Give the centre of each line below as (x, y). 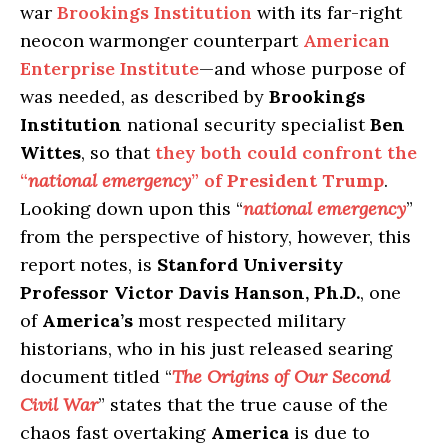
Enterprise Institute (109, 68)
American (346, 40)
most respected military (239, 320)
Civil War (59, 404)
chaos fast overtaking (115, 432)
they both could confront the (286, 152)
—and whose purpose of (302, 68)
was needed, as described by (144, 96)
